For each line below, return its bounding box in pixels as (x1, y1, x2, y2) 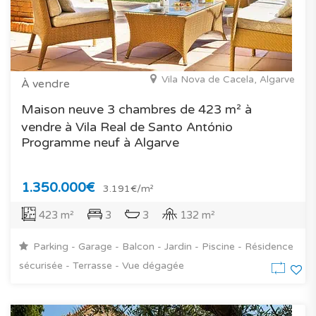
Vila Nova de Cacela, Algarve (162, 73, 295, 85)
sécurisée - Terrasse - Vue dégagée (19, 259, 184, 272)
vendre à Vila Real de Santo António (21, 119, 233, 135)
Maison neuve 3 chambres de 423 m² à (21, 101, 252, 117)
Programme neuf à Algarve (21, 134, 179, 150)
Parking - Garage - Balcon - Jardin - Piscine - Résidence (30, 240, 293, 253)
